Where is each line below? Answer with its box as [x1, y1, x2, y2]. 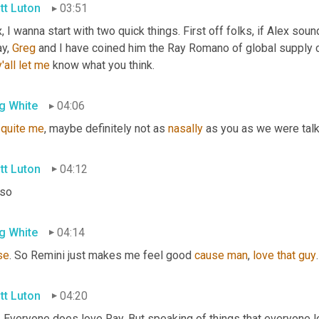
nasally [168, 122, 203, 136]
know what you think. [50, 58, 155, 73]
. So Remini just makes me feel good [9, 248, 194, 262]
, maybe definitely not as [44, 122, 168, 136]
